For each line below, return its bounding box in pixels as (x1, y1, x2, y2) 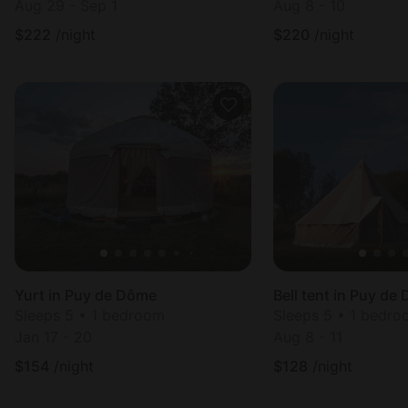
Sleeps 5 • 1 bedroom (15, 306, 165, 324)
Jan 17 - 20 (15, 328, 92, 346)
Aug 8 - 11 (273, 328, 342, 346)
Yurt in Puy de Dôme (15, 286, 157, 304)
